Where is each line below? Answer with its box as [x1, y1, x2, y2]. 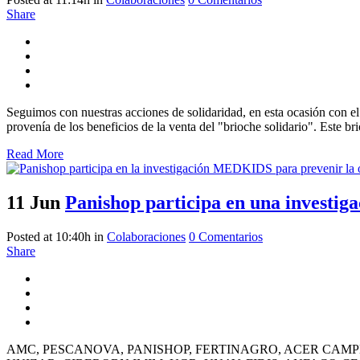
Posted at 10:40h [6, 230, 91, 244]
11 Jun [6, 192, 60, 214]
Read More [6, 147, 63, 162]
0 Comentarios [189, 230, 263, 244]
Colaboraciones [107, 230, 186, 244]
